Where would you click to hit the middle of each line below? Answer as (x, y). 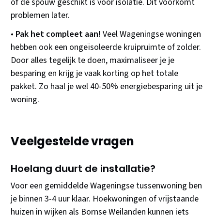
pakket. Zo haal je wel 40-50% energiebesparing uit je (107, 87)
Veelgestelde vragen (72, 141)
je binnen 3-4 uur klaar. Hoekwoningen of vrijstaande (105, 199)
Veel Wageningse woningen (151, 34)
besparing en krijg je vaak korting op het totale (95, 74)
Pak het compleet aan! (58, 34)
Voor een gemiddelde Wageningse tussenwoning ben (107, 186)
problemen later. (40, 15)
